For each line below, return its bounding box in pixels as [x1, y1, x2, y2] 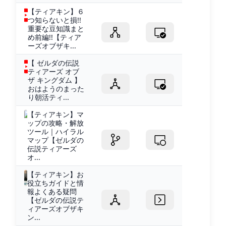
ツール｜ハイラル [27, 126, 84, 136]
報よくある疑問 [27, 186, 77, 196]
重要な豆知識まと [27, 23, 84, 33]
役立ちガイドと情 [27, 178, 84, 188]
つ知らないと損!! [27, 15, 81, 25]
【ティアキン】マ [27, 109, 84, 119]
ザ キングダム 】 [28, 75, 82, 85]
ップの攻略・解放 [27, 118, 84, 128]
